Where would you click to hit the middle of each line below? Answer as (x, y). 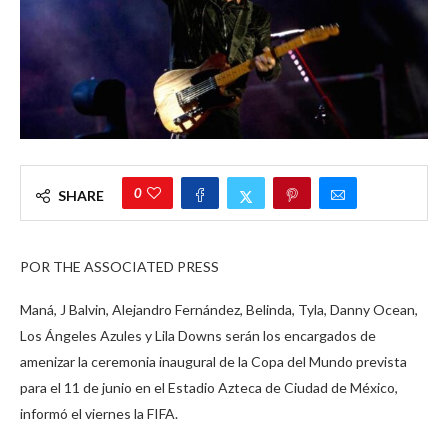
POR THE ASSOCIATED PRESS (119, 267)
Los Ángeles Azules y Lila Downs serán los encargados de (198, 336)
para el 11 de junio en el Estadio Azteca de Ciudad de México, (209, 388)
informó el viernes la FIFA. (99, 414)
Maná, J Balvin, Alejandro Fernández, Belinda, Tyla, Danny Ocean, (219, 310)
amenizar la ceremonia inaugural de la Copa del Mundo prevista (213, 362)
